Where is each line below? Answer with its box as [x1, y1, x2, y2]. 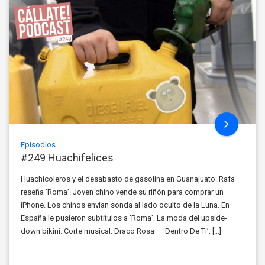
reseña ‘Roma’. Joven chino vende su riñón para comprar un [21, 187, 224, 196]
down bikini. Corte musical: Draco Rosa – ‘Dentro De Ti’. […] [21, 226, 221, 235]
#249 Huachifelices [21, 151, 114, 164]
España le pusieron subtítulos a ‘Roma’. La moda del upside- [21, 213, 227, 222]
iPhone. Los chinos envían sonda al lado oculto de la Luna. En [21, 200, 230, 209]
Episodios [21, 140, 56, 149]
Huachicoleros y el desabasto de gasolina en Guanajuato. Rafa [21, 174, 235, 183]
